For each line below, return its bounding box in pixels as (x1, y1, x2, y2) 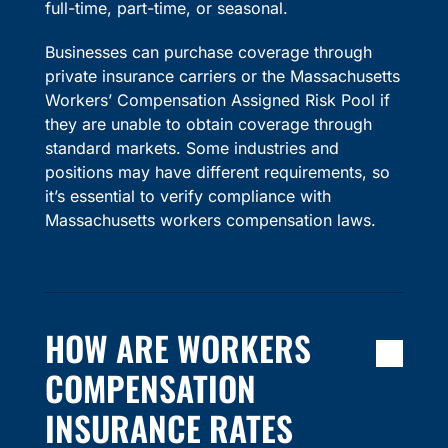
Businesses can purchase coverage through (44, 42, 372, 63)
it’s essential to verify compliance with (44, 186, 331, 207)
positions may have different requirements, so (44, 162, 390, 183)
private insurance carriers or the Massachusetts (44, 66, 400, 87)
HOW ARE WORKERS (44, 323, 311, 374)
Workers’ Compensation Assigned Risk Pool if (44, 90, 390, 111)
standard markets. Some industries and (44, 138, 339, 159)
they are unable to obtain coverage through (44, 114, 372, 135)
